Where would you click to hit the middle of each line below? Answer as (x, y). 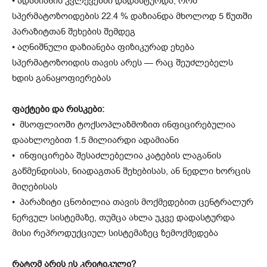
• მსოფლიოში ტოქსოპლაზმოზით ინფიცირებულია (124, 125)
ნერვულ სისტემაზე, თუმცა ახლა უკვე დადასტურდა (123, 218)
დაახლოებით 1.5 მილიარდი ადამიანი (95, 140)
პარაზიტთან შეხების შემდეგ (74, 32)
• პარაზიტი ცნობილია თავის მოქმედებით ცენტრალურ (133, 202)
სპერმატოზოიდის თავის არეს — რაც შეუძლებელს (122, 63)
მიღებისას (35, 187)
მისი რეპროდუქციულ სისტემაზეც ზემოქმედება (115, 233)
